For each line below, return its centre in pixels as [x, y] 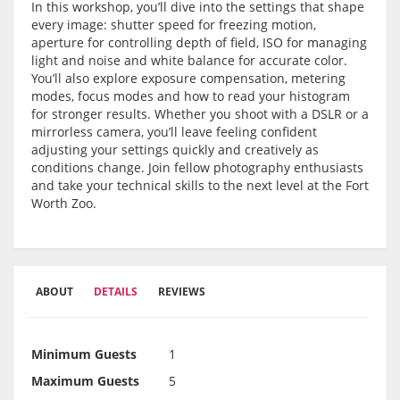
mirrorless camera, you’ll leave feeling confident [174, 132]
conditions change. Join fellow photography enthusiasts [197, 168]
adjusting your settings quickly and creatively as [175, 150]
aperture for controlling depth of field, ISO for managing [199, 43]
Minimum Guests [84, 354]
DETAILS [116, 292]
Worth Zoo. [64, 204]
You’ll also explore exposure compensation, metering [188, 79]
